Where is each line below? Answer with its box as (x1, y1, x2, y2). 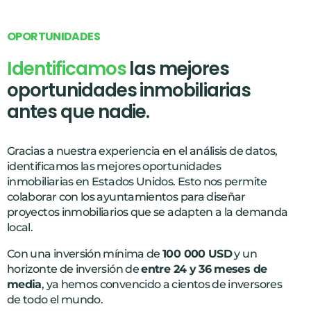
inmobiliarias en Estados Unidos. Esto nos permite (7, 174, 267, 188)
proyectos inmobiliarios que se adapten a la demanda (7, 205, 288, 219)
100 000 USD (162, 246, 233, 260)
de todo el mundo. (7, 292, 103, 306)
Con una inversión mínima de (7, 246, 163, 260)
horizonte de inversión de (7, 262, 142, 276)
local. (7, 220, 33, 234)
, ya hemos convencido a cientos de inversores (41, 277, 283, 291)
